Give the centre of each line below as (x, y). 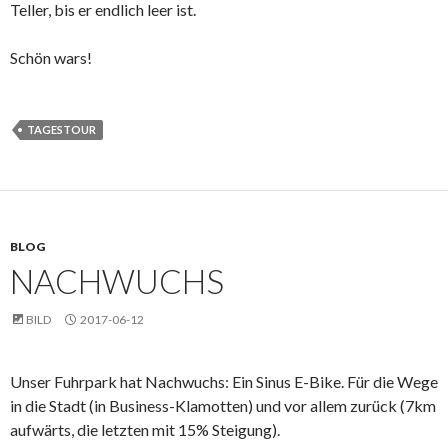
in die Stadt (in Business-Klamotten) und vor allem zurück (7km (223, 405)
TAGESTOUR (61, 129)
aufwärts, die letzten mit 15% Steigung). (145, 429)
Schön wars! (51, 57)
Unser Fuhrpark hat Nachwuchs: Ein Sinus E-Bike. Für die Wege (224, 381)
